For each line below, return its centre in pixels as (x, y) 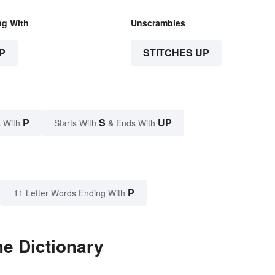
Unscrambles (158, 22)
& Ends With (132, 122)
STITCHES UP (176, 52)
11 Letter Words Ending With (69, 192)
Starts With (76, 122)
